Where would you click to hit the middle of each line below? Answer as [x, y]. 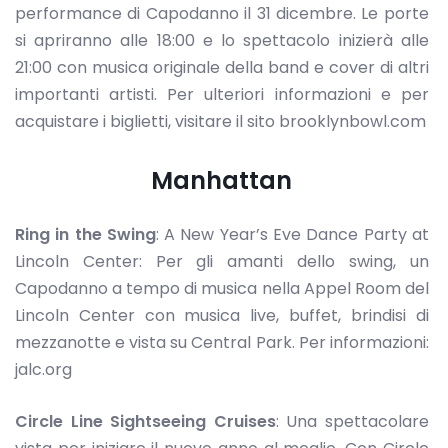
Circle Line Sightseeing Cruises [145, 422]
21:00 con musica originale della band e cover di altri [222, 68]
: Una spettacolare [352, 422]
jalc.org [43, 369]
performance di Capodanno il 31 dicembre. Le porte [222, 14]
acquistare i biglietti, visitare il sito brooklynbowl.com [220, 122]
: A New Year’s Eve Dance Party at [292, 234]
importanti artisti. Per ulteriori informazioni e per [222, 95]
